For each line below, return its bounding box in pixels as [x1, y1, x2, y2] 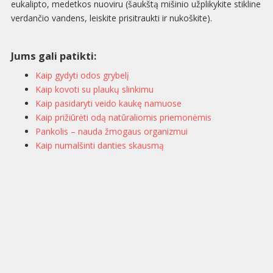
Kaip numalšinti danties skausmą [35, 140, 164, 152]
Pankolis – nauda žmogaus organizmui [35, 126, 188, 138]
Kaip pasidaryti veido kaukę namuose [35, 97, 182, 110]
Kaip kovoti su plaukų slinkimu [35, 83, 154, 96]
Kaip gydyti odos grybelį [35, 69, 129, 82]
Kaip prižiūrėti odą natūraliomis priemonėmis [35, 112, 211, 124]
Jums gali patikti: [10, 49, 96, 63]
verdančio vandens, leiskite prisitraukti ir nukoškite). [10, 12, 212, 24]
